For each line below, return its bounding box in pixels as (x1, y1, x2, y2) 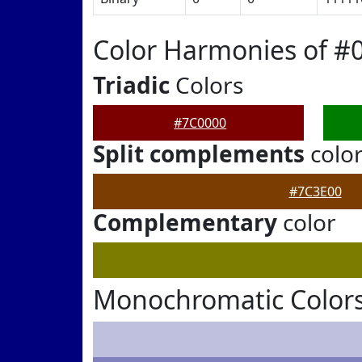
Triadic (93, 69, 170, 100)
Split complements (93, 138, 305, 169)
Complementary (93, 207, 277, 238)
